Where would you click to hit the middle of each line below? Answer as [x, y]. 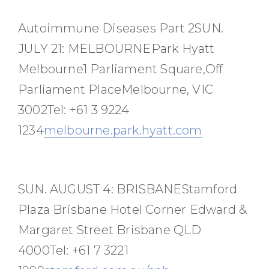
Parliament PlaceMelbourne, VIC [116, 89]
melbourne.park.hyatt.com [123, 130]
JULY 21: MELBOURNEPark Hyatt [116, 48]
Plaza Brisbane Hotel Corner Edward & [133, 209]
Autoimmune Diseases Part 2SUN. [121, 28]
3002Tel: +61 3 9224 [74, 110]
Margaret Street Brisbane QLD [110, 230]
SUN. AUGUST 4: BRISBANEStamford [128, 189]
